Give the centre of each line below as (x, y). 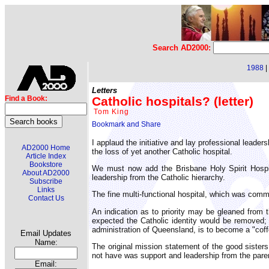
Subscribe (46, 181)
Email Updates (46, 233)
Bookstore (46, 165)
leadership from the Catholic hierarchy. (159, 177)
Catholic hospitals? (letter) (173, 101)
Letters (104, 91)
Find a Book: (26, 98)
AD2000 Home (46, 148)
